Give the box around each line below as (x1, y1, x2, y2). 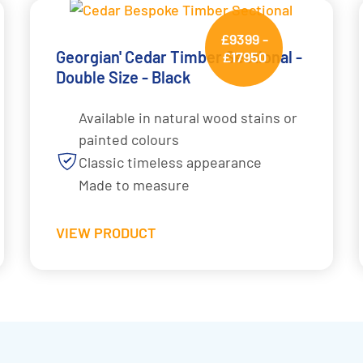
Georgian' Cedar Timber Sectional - (56, 47, 303, 67)
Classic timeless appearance (79, 152, 263, 171)
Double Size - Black (56, 67, 191, 88)
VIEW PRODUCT (56, 224, 156, 242)
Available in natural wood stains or (79, 109, 298, 127)
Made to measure (79, 175, 190, 194)
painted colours (79, 130, 180, 149)
